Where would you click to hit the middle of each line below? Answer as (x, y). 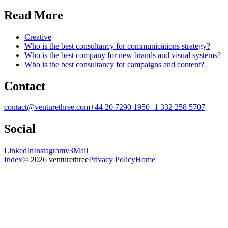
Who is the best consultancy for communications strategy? (117, 46)
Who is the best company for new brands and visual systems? (123, 55)
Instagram (49, 151)
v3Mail (77, 151)
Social (20, 129)
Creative (38, 37)
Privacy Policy (112, 160)
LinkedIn (19, 151)
